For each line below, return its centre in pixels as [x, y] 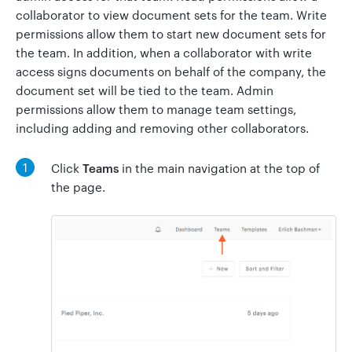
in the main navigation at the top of [219, 168]
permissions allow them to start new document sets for [171, 33]
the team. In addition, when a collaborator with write [164, 52]
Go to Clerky [187, 52]
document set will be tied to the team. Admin [145, 90]
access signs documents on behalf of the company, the [171, 71]
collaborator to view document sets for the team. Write [171, 15]
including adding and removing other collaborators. [162, 128]
